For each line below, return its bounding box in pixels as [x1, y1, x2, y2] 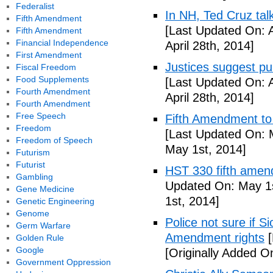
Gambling [15, 172, 53, 182]
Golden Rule [15, 233, 64, 243]
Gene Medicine [15, 184, 74, 194]
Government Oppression [15, 257, 111, 267]
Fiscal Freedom [15, 62, 76, 72]
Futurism [15, 147, 50, 157]
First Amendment [15, 50, 82, 60]
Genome [15, 208, 49, 218]
